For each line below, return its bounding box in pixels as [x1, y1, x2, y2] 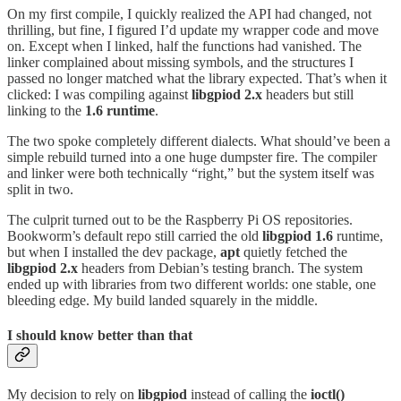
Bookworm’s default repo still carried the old [7, 227, 262, 243]
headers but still [262, 86, 354, 102]
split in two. [7, 181, 73, 197]
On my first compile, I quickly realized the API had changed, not [7, 5, 371, 21]
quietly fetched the [240, 243, 347, 260]
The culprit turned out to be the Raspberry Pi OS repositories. [7, 211, 353, 227]
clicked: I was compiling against [7, 86, 192, 102]
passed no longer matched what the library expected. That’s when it [7, 70, 387, 86]
